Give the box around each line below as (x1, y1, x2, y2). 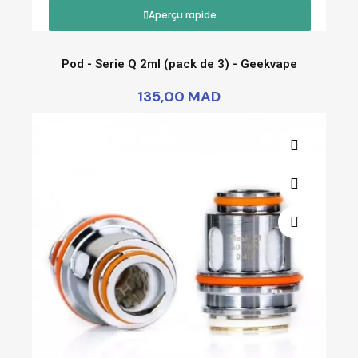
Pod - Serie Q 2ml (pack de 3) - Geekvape (61, 56, 297, 71)
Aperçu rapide (149, 7, 217, 22)
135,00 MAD (137, 86, 221, 106)
